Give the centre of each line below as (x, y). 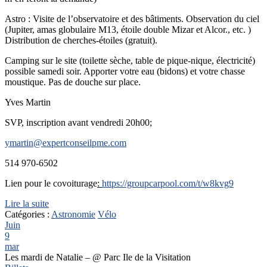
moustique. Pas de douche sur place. (73, 82)
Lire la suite (27, 203)
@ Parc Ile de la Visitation (142, 257)
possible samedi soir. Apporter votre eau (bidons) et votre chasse (125, 71)
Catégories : (28, 214)
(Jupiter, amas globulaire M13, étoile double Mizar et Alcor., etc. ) (128, 29)
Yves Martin (28, 102)
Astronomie (73, 214)
